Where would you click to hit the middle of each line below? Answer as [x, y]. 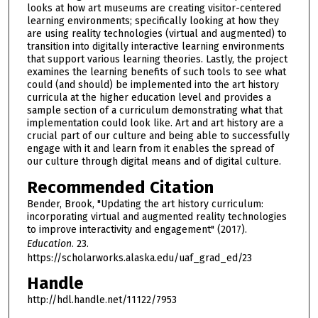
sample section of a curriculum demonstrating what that [154, 110]
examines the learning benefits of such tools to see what [156, 72]
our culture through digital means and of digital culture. [154, 161]
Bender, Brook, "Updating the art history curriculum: [145, 204]
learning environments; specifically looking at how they [153, 21]
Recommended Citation [120, 187]
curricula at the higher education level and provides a [149, 97]
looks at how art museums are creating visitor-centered [154, 8]
